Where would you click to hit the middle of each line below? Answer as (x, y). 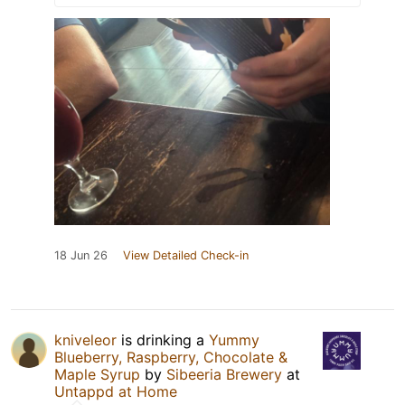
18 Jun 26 (81, 255)
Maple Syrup (97, 374)
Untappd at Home (116, 391)
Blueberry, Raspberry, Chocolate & (171, 357)
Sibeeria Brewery (224, 374)
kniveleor (85, 339)
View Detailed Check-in (186, 255)
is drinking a (163, 339)
